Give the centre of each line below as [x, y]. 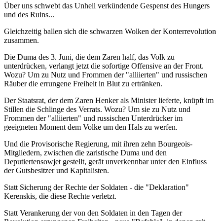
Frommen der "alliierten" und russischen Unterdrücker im [93, 118]
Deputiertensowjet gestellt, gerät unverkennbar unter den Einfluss [105, 162]
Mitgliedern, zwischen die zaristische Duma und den [85, 153]
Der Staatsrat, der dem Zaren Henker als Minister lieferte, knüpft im [109, 101]
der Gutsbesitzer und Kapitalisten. [56, 171]
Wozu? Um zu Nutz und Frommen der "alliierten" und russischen [106, 75]
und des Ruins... [29, 15]
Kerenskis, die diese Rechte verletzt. [60, 196]
